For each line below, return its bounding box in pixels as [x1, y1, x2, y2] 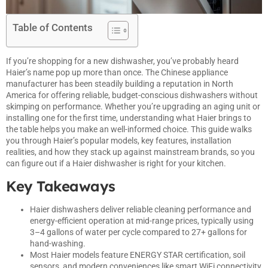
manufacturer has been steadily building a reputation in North [6, 78, 233, 89]
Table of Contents [13, 21, 93, 33]
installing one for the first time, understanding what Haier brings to [6, 112, 251, 123]
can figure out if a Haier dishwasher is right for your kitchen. [6, 158, 226, 168]
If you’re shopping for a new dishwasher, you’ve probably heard [6, 56, 239, 66]
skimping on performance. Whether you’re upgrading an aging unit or [6, 101, 260, 111]
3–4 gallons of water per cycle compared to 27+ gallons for [30, 227, 247, 237]
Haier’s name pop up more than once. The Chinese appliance [6, 67, 228, 77]
